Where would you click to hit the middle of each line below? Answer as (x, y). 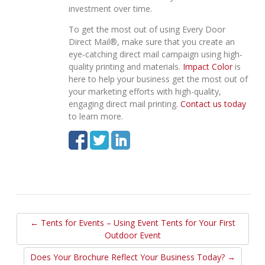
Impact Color (207, 66)
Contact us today (213, 104)
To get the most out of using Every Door (147, 29)
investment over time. (110, 8)
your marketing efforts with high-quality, (145, 91)
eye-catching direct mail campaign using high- (155, 54)
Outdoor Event (132, 235)
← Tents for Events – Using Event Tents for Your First (132, 222)
